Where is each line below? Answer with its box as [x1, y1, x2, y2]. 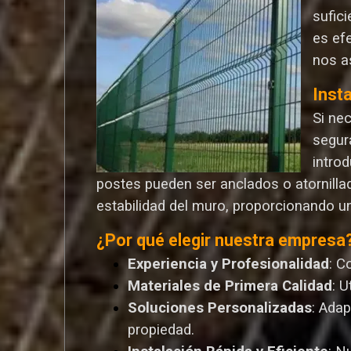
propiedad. [128, 321, 195, 339]
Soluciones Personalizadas [128, 299, 313, 317]
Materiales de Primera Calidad [128, 277, 333, 295]
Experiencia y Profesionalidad [128, 255, 330, 273]
